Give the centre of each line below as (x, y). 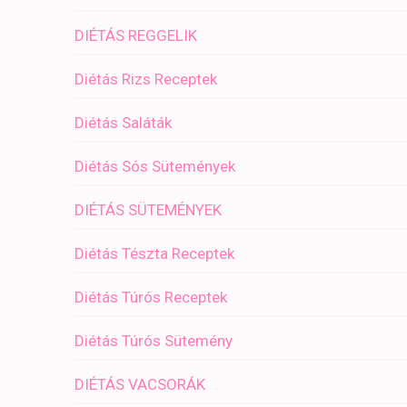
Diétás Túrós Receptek (151, 298)
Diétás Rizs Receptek (146, 79)
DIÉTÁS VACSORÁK (140, 385)
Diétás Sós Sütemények (155, 167)
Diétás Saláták (123, 123)
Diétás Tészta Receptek (154, 254)
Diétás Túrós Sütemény (154, 341)
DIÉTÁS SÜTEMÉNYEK (148, 210)
